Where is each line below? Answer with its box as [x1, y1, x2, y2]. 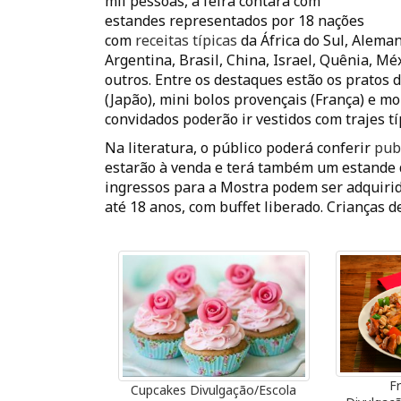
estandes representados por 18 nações [105, 11, 364, 31]
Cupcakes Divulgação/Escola [131, 381, 297, 399]
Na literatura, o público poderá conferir [105, 138, 374, 158]
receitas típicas [132, 30, 237, 51]
